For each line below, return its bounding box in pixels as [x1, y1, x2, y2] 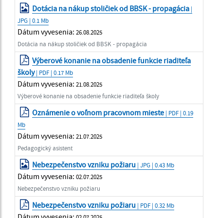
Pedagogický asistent [18, 144, 73, 152]
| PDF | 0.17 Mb [36, 68, 73, 76]
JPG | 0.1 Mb [18, 16, 49, 24]
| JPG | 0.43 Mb [136, 161, 175, 169]
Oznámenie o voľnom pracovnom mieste [32, 107, 164, 117]
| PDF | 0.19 [164, 109, 194, 117]
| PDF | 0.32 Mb [136, 201, 175, 209]
